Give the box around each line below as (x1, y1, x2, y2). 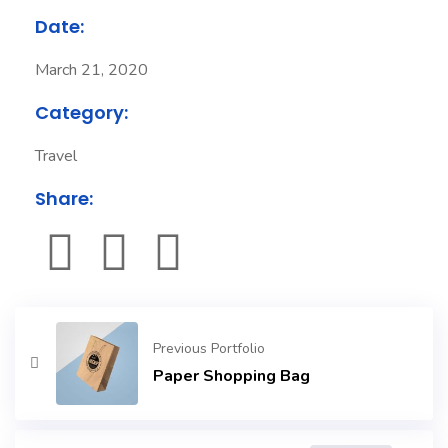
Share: (35, 186, 93, 212)
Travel (35, 145, 77, 168)
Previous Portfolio (153, 339, 266, 359)
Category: (35, 100, 128, 126)
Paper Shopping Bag (153, 365, 311, 388)
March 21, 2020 (35, 59, 148, 82)
